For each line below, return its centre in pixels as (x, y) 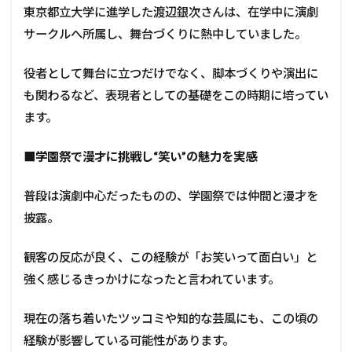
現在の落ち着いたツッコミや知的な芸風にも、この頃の (171, 319)
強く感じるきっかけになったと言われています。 (152, 279)
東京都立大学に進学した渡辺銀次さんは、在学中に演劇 (171, 12)
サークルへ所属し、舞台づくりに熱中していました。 (165, 34)
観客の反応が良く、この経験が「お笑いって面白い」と (170, 257)
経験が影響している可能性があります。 (129, 341)
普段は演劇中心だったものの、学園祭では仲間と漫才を (171, 196)
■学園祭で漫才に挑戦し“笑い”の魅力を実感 (140, 157)
